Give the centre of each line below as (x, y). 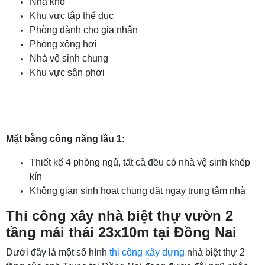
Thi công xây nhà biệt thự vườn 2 (119, 215)
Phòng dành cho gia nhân (84, 30)
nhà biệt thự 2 (215, 252)
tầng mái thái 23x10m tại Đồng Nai (121, 232)
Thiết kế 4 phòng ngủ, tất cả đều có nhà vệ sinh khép (140, 162)
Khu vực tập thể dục (72, 15)
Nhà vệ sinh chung (69, 58)
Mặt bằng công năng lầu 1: (65, 138)
